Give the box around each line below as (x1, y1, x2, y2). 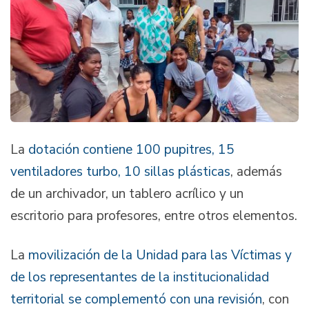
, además (230, 162, 282, 181)
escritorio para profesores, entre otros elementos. (10, 206, 297, 225)
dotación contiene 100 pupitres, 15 (28, 140, 235, 159)
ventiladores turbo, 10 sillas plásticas (10, 162, 230, 181)
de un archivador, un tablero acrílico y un (10, 184, 243, 203)
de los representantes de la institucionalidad (10, 268, 269, 287)
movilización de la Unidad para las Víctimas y (28, 246, 292, 265)
